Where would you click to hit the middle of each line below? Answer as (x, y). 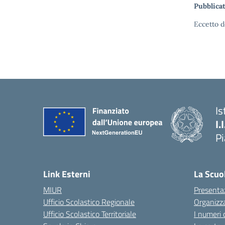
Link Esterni (67, 174)
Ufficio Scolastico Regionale (89, 202)
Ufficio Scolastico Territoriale (90, 214)
